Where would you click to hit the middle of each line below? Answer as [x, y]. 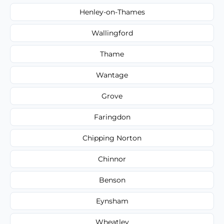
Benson [112, 180]
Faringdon [112, 117]
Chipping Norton [112, 138]
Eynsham [112, 201]
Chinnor [112, 159]
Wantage [112, 75]
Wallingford [112, 33]
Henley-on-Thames [112, 12]
